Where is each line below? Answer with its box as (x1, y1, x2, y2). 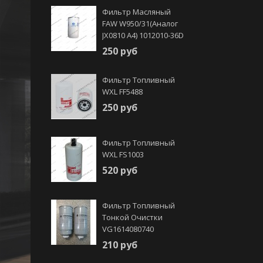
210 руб (102, 238, 137, 251)
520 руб (102, 164, 137, 177)
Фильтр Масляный (102, 6, 171, 17)
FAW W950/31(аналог (102, 18, 178, 29)
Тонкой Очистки (102, 212, 163, 222)
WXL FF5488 (102, 86, 143, 97)
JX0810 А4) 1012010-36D (102, 30, 184, 41)
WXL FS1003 (102, 149, 144, 160)
